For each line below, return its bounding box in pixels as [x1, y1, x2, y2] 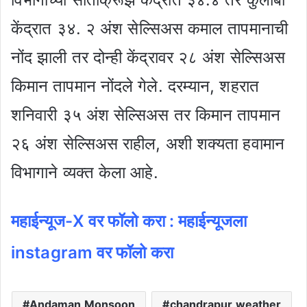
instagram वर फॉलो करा [11, 242, 173, 262]
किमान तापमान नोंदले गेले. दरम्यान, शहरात [11, 75, 259, 96]
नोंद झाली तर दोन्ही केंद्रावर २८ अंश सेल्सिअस [11, 47, 285, 67]
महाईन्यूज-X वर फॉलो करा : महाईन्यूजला [11, 210, 247, 231]
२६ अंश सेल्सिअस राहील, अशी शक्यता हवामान [11, 133, 284, 153]
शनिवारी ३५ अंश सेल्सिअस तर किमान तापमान [11, 104, 280, 125]
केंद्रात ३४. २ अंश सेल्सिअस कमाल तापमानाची [11, 18, 288, 38]
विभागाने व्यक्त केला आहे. [11, 162, 158, 182]
